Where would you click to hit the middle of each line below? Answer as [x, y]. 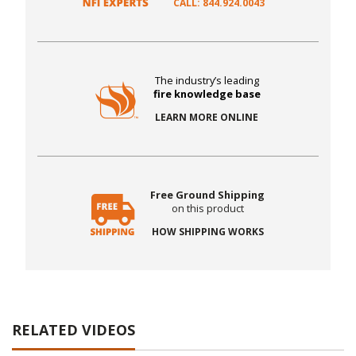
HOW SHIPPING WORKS [207, 232]
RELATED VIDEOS [74, 330]
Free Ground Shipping [208, 195]
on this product [207, 209]
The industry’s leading [207, 81]
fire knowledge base [207, 94]
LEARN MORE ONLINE [207, 118]
